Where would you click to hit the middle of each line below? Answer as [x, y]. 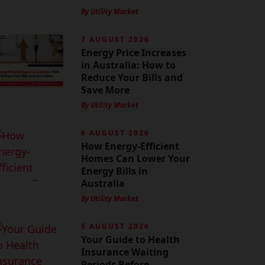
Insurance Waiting [125, 252]
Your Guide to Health [130, 240]
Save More [105, 90]
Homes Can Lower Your [135, 159]
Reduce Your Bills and [132, 77]
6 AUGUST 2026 [115, 133]
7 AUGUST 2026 [115, 39]
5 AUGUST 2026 [115, 226]
